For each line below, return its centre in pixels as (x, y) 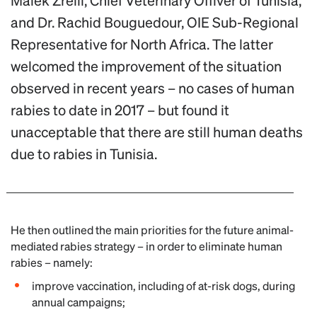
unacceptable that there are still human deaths (157, 132)
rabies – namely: (52, 262)
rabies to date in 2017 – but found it (120, 110)
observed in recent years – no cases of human (152, 88)
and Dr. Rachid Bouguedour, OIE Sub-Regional (155, 22)
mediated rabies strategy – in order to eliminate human (146, 246)
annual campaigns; (79, 302)
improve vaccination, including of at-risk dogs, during (163, 286)
